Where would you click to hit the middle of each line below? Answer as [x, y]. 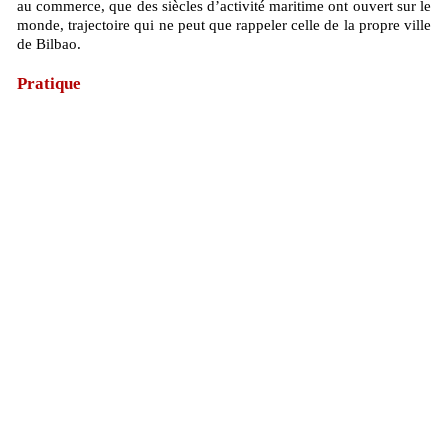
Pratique [49, 84]
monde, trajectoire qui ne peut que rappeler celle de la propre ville [224, 25]
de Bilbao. [49, 44]
